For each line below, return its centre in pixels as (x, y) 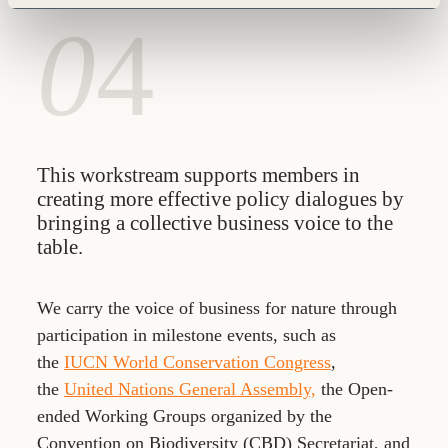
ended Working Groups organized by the (184, 416)
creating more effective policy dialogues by (220, 199)
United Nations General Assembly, (190, 389)
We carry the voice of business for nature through (217, 308)
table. (62, 247)
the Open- (354, 389)
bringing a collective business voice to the (215, 223)
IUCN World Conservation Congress (197, 362)
